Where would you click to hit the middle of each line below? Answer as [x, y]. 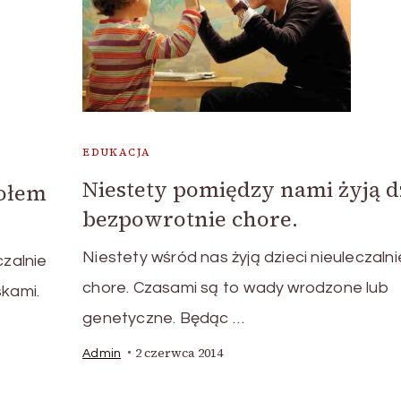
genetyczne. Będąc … [163, 318]
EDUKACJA [117, 152]
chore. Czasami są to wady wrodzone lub [236, 287]
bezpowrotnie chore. [191, 218]
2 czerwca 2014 [179, 353]
